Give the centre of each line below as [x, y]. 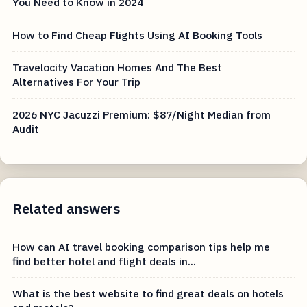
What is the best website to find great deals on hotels [148, 294]
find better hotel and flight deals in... [105, 261]
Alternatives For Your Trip [77, 82]
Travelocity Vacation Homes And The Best [118, 67]
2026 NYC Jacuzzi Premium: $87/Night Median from [142, 115]
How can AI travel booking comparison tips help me [142, 246]
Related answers [66, 208]
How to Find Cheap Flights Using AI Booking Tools [138, 35]
